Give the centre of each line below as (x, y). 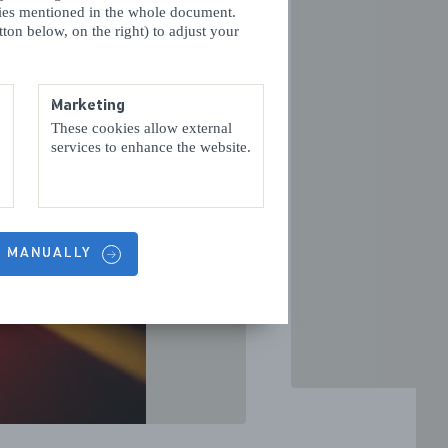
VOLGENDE (286, 185)
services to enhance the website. (151, 146)
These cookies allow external (141, 127)
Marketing (88, 104)
